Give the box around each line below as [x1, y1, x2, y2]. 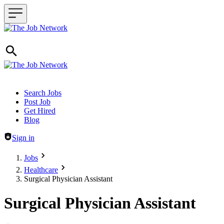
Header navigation [3, 88, 61, 96]
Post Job [24, 97, 50, 106]
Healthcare [24, 165, 58, 174]
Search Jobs [24, 88, 61, 97]
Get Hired [24, 106, 55, 115]
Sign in [12, 133, 34, 142]
